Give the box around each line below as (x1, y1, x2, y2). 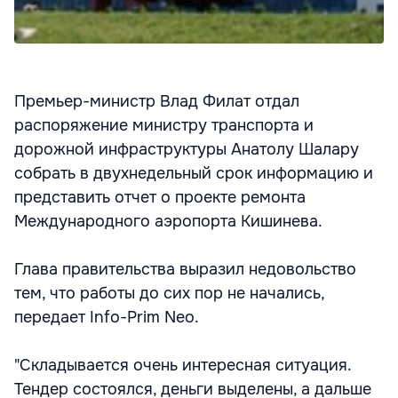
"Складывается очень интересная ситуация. (14, 355, 351, 375)
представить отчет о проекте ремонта (14, 187, 306, 207)
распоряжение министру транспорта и (14, 115, 314, 135)
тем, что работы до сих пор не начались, (14, 283, 324, 303)
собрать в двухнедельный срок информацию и (14, 163, 373, 183)
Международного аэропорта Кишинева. (14, 211, 322, 231)
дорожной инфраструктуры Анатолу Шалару (14, 139, 359, 159)
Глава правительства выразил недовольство (14, 259, 356, 279)
